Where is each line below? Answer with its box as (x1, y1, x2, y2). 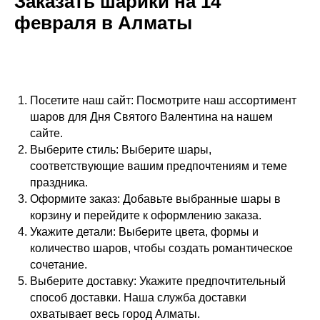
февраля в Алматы (14, 11, 192, 34)
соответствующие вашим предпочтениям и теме (30, 159, 287, 172)
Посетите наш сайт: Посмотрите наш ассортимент (30, 94, 296, 106)
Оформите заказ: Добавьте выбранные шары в (30, 192, 281, 205)
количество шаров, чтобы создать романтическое (30, 241, 293, 254)
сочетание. (30, 258, 87, 271)
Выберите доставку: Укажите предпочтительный (30, 274, 286, 287)
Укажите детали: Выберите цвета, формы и (30, 225, 259, 238)
